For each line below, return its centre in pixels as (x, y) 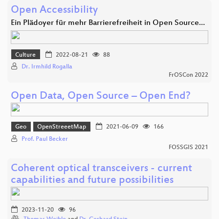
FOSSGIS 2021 (188, 147)
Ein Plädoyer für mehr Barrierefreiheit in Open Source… (108, 23)
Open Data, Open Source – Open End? (101, 97)
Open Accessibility (54, 11)
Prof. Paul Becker (45, 139)
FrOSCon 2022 (188, 76)
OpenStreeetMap (62, 127)
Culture (26, 55)
